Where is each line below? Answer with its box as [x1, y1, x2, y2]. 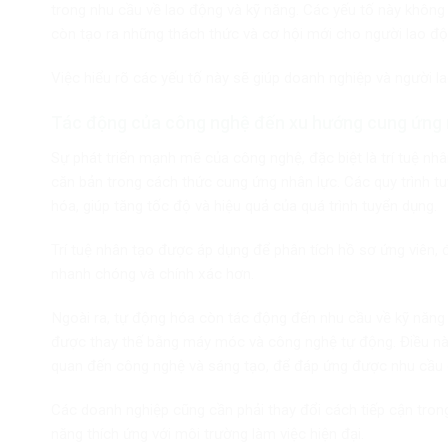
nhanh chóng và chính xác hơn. [51, 265, 254, 284]
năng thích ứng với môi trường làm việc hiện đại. [51, 424, 364, 443]
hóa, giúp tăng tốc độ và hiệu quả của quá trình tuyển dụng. [51, 197, 437, 216]
